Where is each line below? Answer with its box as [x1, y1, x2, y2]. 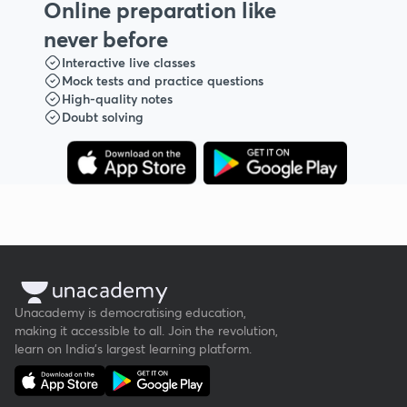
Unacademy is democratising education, [15, 303, 246, 321]
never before [44, 25, 168, 55]
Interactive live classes [62, 54, 195, 72]
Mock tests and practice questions [62, 72, 263, 90]
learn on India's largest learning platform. [15, 340, 252, 357]
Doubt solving [62, 108, 144, 126]
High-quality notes [62, 90, 173, 108]
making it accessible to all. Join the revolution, [15, 322, 278, 339]
